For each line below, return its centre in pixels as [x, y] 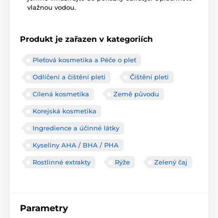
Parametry [44, 209]
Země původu [136, 94]
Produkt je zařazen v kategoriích [86, 39]
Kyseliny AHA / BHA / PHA [76, 145]
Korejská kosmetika [64, 111]
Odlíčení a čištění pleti [69, 77]
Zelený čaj [171, 162]
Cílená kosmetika [61, 94]
